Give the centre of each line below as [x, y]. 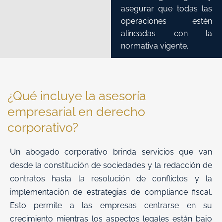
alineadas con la [166, 33]
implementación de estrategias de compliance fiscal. [111, 192]
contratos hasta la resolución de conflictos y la [111, 179]
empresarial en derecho [76, 112]
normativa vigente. [155, 46]
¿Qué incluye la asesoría [77, 96]
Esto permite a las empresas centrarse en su [111, 206]
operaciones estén [166, 21]
